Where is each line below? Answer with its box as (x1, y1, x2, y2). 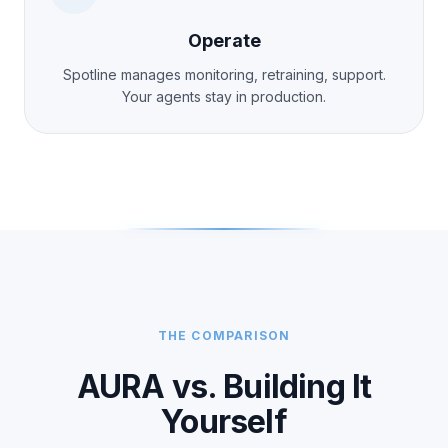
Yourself (161, 401, 287, 441)
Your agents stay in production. (122, 87, 326, 105)
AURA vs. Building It (76, 366, 372, 406)
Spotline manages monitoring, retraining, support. (62, 65, 386, 83)
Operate (187, 29, 261, 51)
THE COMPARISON (157, 327, 291, 343)
